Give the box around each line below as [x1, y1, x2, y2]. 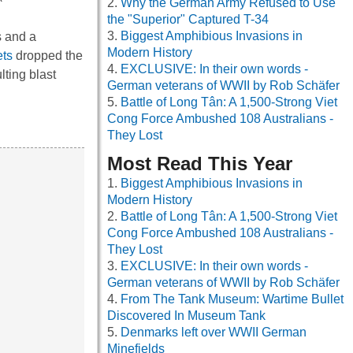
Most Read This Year [107, 153, 292, 175]
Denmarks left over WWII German [121, 325, 307, 340]
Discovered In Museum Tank [107, 309, 266, 323]
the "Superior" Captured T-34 [107, 13, 269, 27]
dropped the [13, 48, 83, 62]
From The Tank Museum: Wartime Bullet [121, 292, 344, 307]
